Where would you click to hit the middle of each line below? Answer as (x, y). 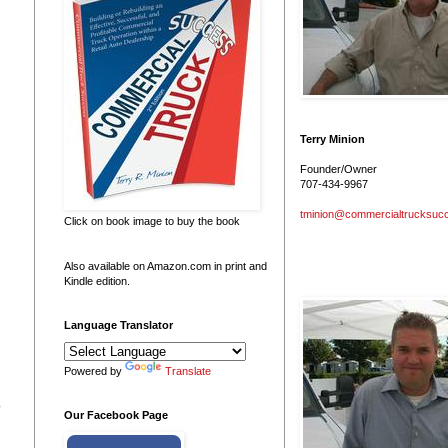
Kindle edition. (97, 280)
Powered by (94, 370)
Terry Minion (332, 138)
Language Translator (118, 324)
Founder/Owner (338, 168)
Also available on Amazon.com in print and (165, 265)
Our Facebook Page (116, 414)
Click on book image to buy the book (152, 220)
